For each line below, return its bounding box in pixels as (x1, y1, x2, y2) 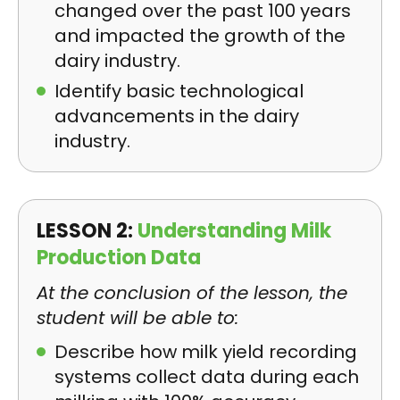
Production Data (37, 244, 201, 271)
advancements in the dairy (54, 104, 299, 129)
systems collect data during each (54, 364, 359, 389)
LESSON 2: (37, 217, 137, 245)
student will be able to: (37, 305, 238, 330)
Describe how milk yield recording (54, 339, 357, 364)
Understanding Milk (137, 217, 331, 245)
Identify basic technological (54, 79, 304, 104)
